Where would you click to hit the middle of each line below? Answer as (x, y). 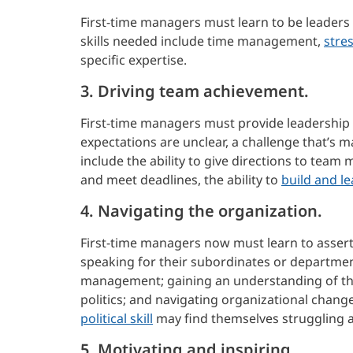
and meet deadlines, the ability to (181, 179)
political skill (117, 318)
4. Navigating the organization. (201, 210)
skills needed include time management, (202, 41)
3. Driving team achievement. (195, 91)
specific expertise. (134, 59)
